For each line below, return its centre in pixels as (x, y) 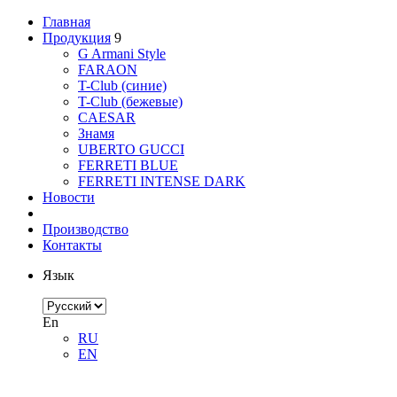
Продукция (77, 38)
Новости (69, 197)
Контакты (72, 245)
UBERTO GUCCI (131, 149)
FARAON (108, 70)
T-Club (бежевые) (130, 101)
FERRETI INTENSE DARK (162, 181)
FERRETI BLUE (128, 165)
